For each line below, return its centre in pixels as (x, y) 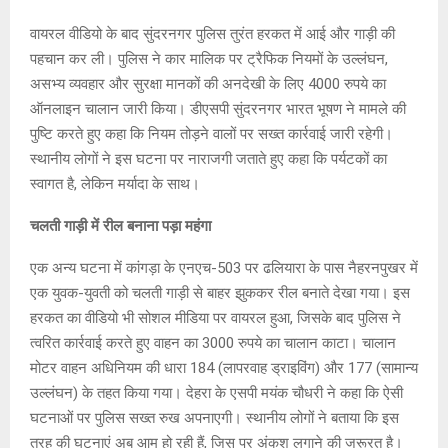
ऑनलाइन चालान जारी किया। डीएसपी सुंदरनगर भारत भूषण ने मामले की (218, 108)
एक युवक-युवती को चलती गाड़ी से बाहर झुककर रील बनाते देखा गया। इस (220, 292)
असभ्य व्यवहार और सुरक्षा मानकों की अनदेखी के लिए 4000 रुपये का (208, 83)
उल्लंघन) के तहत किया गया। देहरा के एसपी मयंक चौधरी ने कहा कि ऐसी (216, 392)
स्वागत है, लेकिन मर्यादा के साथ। (115, 183)
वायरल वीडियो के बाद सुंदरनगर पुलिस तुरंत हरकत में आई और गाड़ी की (212, 33)
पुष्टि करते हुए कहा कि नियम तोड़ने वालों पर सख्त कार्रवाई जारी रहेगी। (211, 133)
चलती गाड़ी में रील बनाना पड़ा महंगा (120, 225)
